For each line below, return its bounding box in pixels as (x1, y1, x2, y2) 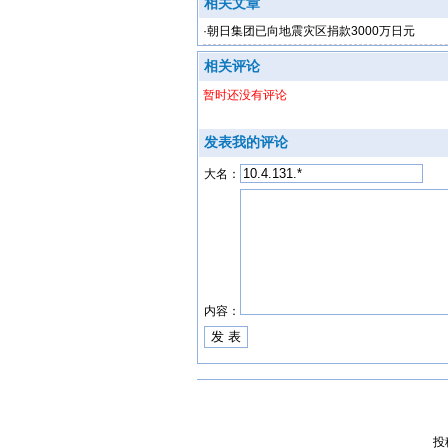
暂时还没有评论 (203, 88, 287, 102)
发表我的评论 (204, 134, 288, 150)
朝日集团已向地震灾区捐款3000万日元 (207, 24, 415, 38)
